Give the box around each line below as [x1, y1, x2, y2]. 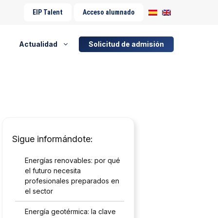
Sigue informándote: [12, 134, 93, 144]
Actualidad [18, 40, 57, 48]
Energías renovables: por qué [25, 156, 121, 164]
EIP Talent [32, 8, 63, 16]
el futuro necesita [25, 166, 81, 175]
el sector [25, 187, 55, 195]
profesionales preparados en [25, 177, 120, 185]
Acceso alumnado [82, 8, 135, 16]
